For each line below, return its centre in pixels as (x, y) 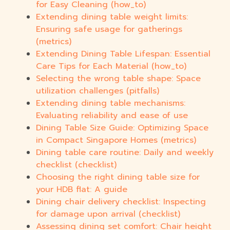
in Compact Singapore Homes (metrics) (116, 140)
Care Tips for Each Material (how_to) (111, 66)
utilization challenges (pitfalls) (98, 91)
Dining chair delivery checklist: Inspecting (121, 202)
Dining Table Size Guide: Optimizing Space (122, 128)
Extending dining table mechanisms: (111, 103)
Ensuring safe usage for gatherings (109, 30)
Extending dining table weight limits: (112, 17)
